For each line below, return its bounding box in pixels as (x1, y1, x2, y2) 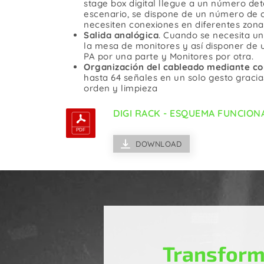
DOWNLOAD (136, 139, 181, 149)
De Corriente (47, 24, 104, 35)
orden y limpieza (84, 82, 157, 94)
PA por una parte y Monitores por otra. (84, 51, 253, 62)
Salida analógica (84, 29, 159, 41)
